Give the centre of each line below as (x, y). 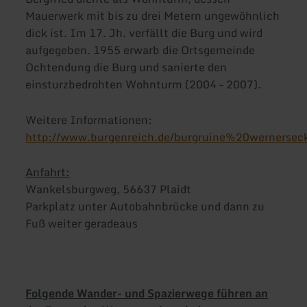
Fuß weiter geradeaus (82, 223)
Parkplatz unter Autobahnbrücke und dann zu (145, 206)
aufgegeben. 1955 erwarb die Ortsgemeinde (140, 50)
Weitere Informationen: (89, 120)
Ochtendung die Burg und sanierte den (126, 67)
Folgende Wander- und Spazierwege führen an (147, 294)
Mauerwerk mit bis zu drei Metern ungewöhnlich (153, 16)
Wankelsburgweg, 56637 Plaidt (109, 189)
